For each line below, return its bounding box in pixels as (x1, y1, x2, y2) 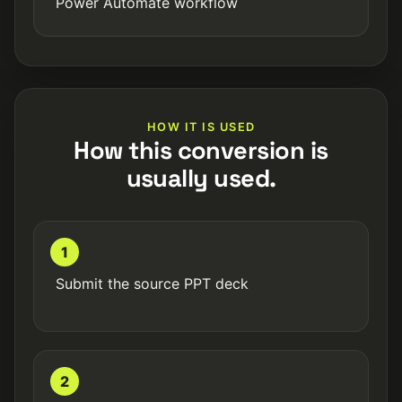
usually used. (126, 162, 276, 194)
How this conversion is (74, 135, 328, 166)
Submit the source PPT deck (56, 275, 249, 293)
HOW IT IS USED (146, 120, 256, 134)
